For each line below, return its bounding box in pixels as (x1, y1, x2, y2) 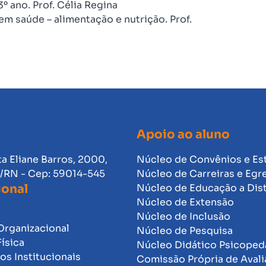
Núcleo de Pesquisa (136, 224, 233, 237)
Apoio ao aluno (136, 127, 230, 142)
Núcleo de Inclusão (136, 210, 230, 223)
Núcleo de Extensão (136, 196, 234, 208)
